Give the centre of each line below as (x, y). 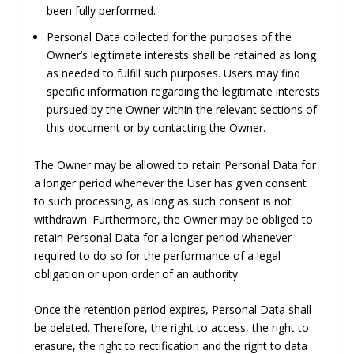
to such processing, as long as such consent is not (162, 201)
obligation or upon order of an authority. (137, 273)
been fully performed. (101, 11)
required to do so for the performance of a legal (157, 255)
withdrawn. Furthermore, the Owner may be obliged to (173, 219)
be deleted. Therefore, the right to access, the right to (171, 327)
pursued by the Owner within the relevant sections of (181, 109)
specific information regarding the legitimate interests (183, 91)
